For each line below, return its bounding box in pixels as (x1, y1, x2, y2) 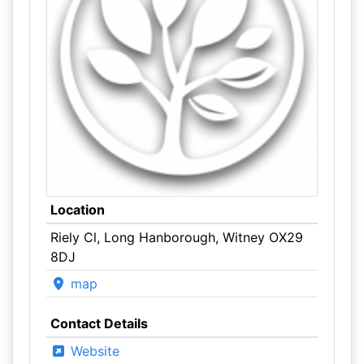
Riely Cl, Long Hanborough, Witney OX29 (50, 229, 303, 245)
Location (50, 201, 105, 218)
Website (66, 343, 119, 359)
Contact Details (50, 315, 148, 331)
